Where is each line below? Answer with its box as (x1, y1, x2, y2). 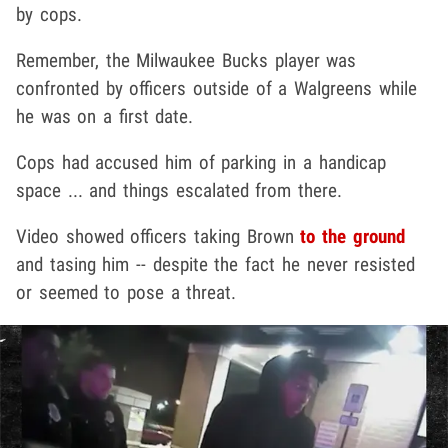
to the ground (300, 225, 405, 249)
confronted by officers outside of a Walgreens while (16, 77, 417, 101)
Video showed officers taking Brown (16, 225, 301, 249)
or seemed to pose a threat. (16, 281, 237, 305)
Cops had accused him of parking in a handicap (16, 151, 386, 175)
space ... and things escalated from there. (16, 179, 343, 203)
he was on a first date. (16, 105, 194, 129)
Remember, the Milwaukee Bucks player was (16, 49, 357, 73)
